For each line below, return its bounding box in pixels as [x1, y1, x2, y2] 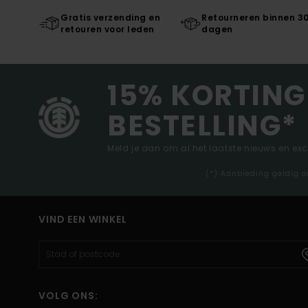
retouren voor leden [60, 23, 155, 35]
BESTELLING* [107, 105, 298, 145]
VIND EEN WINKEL [38, 212, 127, 226]
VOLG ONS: [38, 288, 98, 302]
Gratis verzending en [60, 11, 160, 23]
